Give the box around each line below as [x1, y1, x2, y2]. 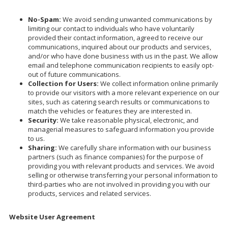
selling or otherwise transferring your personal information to [28, 170, 218, 180]
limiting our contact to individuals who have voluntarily [28, 23, 194, 33]
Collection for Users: [28, 78, 99, 88]
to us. [28, 133, 45, 143]
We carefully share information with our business [57, 142, 211, 152]
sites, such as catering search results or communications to [28, 97, 210, 106]
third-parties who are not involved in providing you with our [28, 179, 210, 189]
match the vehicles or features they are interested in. [28, 106, 192, 116]
